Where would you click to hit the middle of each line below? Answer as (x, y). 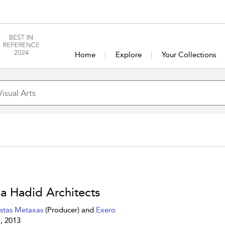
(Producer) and (69, 210)
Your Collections (189, 55)
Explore (128, 55)
